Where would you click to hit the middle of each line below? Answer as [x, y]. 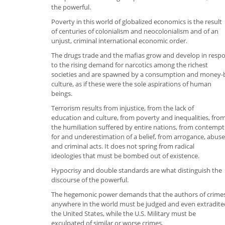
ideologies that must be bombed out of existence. [125, 155]
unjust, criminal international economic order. [119, 40]
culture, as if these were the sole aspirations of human [131, 84]
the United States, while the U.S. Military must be [124, 213]
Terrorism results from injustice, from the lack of [123, 108]
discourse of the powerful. [90, 180]
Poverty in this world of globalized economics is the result [137, 21]
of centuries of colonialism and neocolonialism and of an [135, 31]
